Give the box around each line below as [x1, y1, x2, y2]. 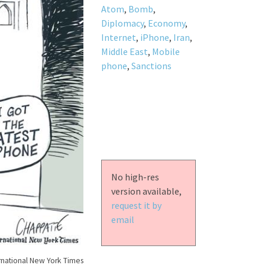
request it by [111, 199, 161, 211]
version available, [111, 185, 182, 197]
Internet [101, 31, 136, 43]
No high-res [111, 170, 159, 183]
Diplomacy [101, 17, 144, 29]
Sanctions [131, 59, 172, 72]
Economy [147, 17, 185, 29]
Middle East [101, 45, 148, 57]
